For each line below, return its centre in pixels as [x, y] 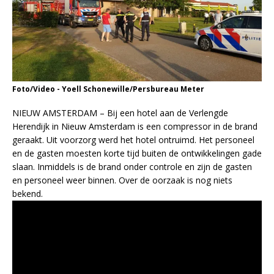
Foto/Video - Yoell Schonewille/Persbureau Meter [108, 89]
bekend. [28, 194]
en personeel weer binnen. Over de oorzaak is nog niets [122, 180]
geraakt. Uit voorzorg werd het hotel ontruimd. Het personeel [133, 140]
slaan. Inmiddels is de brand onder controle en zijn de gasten [132, 167]
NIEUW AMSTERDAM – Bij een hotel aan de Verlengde [120, 113]
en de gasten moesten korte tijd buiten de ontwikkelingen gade [137, 154]
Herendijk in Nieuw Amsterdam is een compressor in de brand [135, 127]
